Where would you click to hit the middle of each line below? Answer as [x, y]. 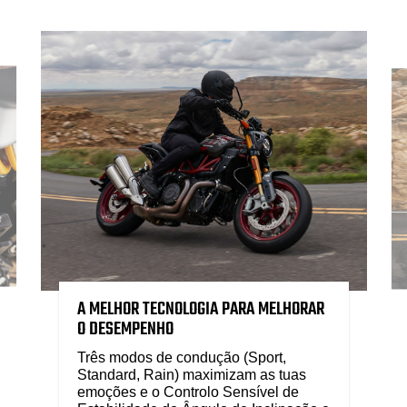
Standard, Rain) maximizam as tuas [191, 374]
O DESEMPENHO [125, 329]
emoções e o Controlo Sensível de [188, 392]
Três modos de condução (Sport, [181, 357]
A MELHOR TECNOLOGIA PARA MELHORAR [200, 309]
